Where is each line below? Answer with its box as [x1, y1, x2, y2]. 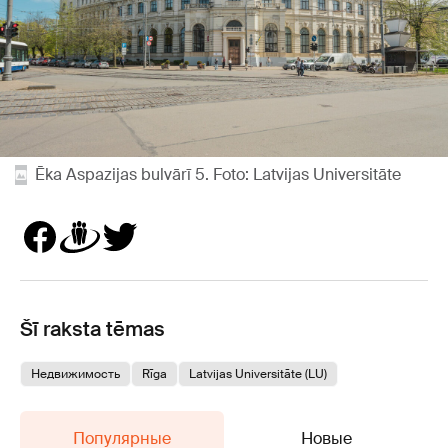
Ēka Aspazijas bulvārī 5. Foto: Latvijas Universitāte [35, 164, 401, 186]
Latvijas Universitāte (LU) [189, 366, 327, 383]
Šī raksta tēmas [20, 316, 165, 343]
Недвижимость [31, 366, 120, 383]
